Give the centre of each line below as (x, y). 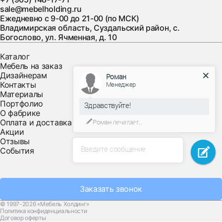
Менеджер (121, 84)
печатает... (127, 122)
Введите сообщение (113, 149)
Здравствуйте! (107, 105)
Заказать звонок (111, 189)
